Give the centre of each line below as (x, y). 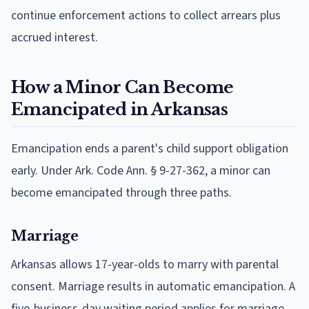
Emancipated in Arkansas (120, 109)
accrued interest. (54, 37)
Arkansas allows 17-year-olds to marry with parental (145, 264)
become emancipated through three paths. (121, 192)
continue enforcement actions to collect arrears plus (146, 15)
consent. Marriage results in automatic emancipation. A (153, 286)
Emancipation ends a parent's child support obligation (150, 148)
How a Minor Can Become (122, 87)
